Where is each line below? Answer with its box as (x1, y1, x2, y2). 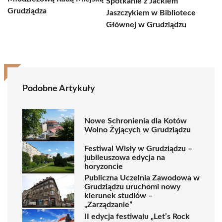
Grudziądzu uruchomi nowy (84, 183, 180, 191)
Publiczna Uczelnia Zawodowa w (84, 174, 200, 182)
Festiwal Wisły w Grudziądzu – (84, 144, 192, 153)
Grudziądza (7, 7, 47, 15)
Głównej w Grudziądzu (106, 21, 186, 29)
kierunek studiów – (84, 192, 153, 200)
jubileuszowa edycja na (84, 153, 165, 162)
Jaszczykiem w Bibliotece (106, 9, 196, 17)
